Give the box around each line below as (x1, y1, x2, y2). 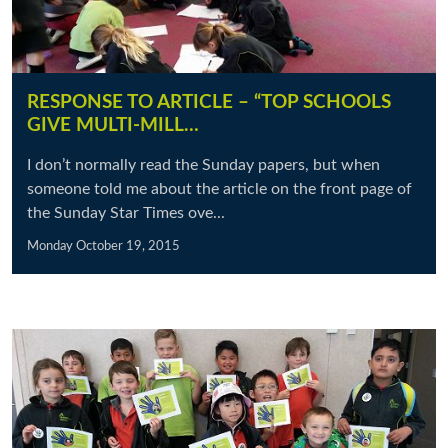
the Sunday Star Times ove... (27, 205, 225, 221)
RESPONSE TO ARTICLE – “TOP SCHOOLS (27, 93, 391, 112)
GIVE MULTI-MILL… (27, 116, 199, 135)
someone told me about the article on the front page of (27, 181, 412, 197)
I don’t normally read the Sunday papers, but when (27, 157, 380, 173)
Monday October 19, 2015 (27, 240, 180, 252)
